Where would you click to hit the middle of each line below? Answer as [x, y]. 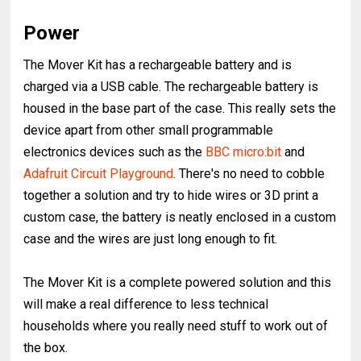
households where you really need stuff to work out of [176, 326]
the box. [48, 348]
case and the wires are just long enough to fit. [152, 239]
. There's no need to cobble [249, 174]
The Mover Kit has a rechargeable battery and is [158, 65]
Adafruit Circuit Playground [99, 174]
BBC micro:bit [244, 152]
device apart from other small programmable [149, 131]
